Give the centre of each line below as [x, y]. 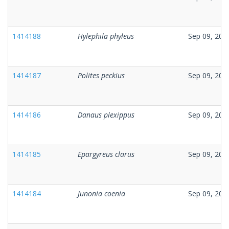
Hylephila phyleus [106, 36]
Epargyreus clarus [106, 154]
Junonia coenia [101, 193]
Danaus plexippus [106, 114]
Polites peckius [101, 75]
